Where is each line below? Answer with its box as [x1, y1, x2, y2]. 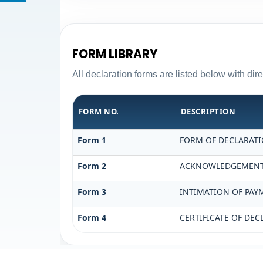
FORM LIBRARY [72, 45, 158, 62]
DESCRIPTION [180, 106, 236, 117]
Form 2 [77, 160, 106, 172]
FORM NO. [78, 106, 119, 117]
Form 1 [77, 134, 106, 146]
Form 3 [77, 186, 106, 198]
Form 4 [77, 212, 106, 224]
